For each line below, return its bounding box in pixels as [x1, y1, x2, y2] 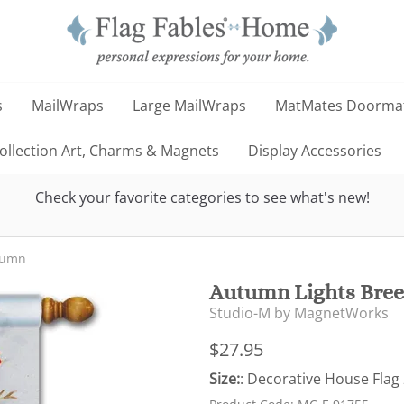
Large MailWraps [133, 96, 246, 116]
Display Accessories [247, 141, 381, 161]
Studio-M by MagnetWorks [209, 302, 389, 323]
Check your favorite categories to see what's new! [34, 187, 370, 207]
